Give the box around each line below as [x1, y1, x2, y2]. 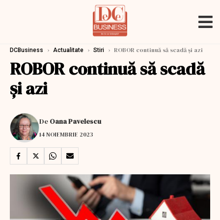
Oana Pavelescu [50, 116, 101, 126]
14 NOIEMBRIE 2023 [39, 130, 93, 138]
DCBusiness [10, 47, 43, 54]
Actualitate [53, 47, 83, 54]
